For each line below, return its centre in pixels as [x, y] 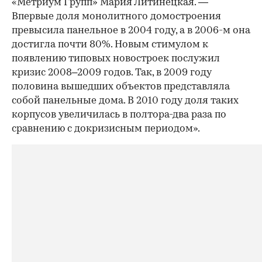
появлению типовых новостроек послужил [116, 59]
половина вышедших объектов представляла [121, 87]
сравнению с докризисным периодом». [106, 129]
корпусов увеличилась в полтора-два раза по [119, 115]
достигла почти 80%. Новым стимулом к [110, 45]
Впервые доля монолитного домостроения [116, 17]
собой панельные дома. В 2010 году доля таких [125, 101]
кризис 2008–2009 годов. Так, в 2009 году [112, 73]
